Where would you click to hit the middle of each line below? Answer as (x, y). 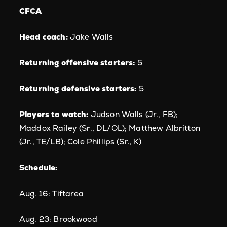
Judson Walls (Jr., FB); (133, 114)
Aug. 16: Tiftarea (52, 193)
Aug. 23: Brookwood (58, 219)
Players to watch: (54, 114)
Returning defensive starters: (78, 88)
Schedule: (39, 167)
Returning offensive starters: (77, 63)
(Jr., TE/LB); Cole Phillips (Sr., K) (81, 142)
